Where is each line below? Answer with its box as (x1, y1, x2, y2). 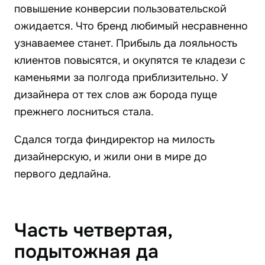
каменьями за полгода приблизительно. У (14, 71, 228, 85)
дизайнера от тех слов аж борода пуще (14, 88, 217, 102)
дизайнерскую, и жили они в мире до (14, 150, 207, 164)
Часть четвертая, (14, 218, 172, 243)
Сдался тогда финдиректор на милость (14, 133, 215, 147)
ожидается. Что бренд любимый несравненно (14, 20, 248, 33)
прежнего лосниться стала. (14, 105, 154, 119)
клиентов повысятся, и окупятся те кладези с (14, 54, 245, 67)
